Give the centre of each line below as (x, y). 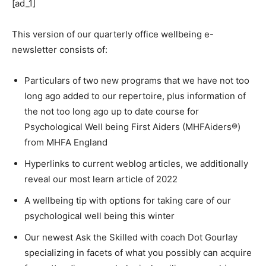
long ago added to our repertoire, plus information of (135, 96)
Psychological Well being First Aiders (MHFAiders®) (132, 127)
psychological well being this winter (99, 216)
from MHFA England (66, 142)
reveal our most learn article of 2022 (101, 179)
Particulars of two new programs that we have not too (137, 80)
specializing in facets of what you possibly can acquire (138, 253)
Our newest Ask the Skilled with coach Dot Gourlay (131, 237)
